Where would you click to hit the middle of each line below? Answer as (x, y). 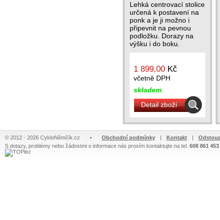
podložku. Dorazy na (162, 36)
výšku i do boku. (155, 44)
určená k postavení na (164, 12)
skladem (148, 90)
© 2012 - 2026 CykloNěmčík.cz (42, 137)
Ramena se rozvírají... (164, 52)
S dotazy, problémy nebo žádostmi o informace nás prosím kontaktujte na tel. (97, 146)
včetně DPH (152, 78)
